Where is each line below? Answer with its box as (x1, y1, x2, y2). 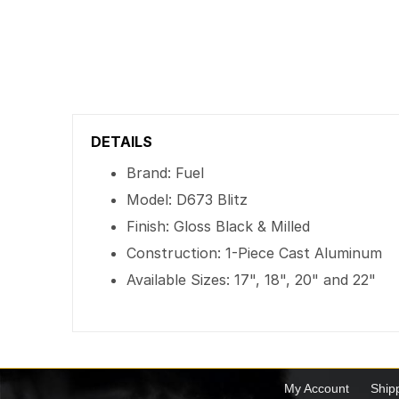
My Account (283, 381, 349, 395)
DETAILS (91, 133, 153, 151)
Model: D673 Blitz (126, 191, 248, 208)
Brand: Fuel (126, 164, 205, 182)
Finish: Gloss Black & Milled (126, 217, 311, 235)
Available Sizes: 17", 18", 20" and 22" (126, 271, 377, 289)
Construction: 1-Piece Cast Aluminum (126, 244, 383, 262)
